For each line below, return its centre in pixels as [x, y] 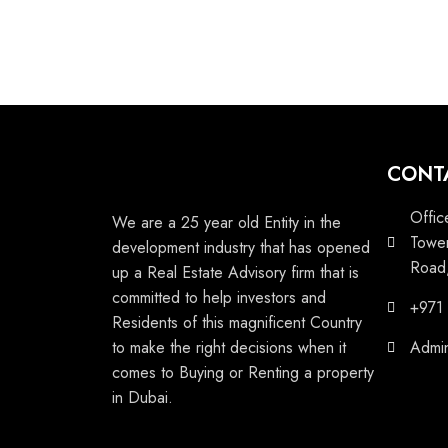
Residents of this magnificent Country [237, 322]
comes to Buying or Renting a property [243, 372]
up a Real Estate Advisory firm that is [235, 272]
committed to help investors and [219, 297]
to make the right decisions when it [229, 347]
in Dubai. [142, 397]
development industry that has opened [241, 247]
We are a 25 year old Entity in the [226, 222]
